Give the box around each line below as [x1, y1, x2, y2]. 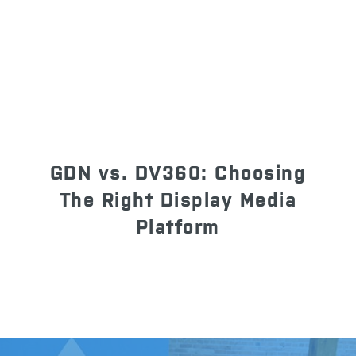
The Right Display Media [59, 189, 297, 211]
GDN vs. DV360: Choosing [49, 162, 307, 184]
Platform [135, 216, 220, 238]
